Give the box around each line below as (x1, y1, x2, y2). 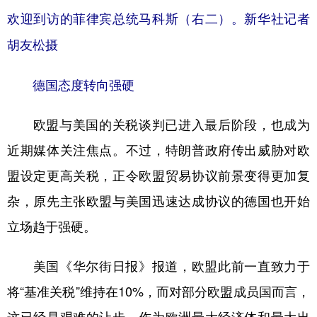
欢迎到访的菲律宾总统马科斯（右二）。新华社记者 (7, 11, 310, 26)
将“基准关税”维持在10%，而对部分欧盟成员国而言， (7, 284, 310, 298)
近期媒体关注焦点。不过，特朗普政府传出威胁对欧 (7, 143, 310, 156)
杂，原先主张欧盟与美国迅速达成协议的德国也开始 (7, 194, 310, 207)
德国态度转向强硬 (7, 78, 134, 91)
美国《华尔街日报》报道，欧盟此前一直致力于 (7, 259, 310, 272)
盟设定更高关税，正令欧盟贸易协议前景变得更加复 (7, 168, 310, 182)
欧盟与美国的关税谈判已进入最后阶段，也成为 (7, 117, 310, 131)
